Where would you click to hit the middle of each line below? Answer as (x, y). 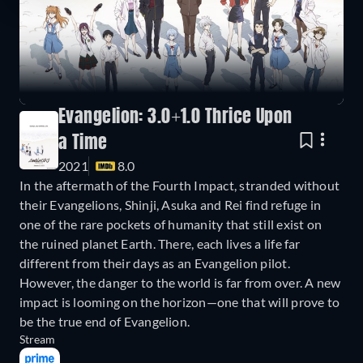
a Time (83, 144)
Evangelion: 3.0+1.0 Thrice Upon (175, 118)
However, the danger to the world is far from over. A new (180, 283)
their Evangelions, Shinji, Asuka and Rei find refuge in (171, 205)
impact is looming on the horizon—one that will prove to (180, 302)
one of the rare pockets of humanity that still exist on (171, 224)
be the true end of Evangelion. (105, 322)
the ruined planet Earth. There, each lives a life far (160, 244)
